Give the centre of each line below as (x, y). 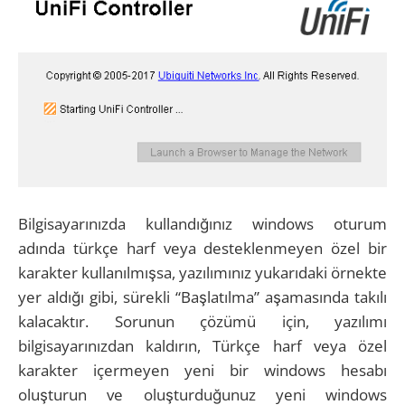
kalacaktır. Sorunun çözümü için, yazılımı (202, 322)
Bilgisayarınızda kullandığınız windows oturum (202, 224)
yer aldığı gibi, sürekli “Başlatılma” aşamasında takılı (202, 297)
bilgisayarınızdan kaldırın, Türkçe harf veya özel (202, 346)
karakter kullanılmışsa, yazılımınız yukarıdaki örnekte (202, 273)
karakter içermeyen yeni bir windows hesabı (202, 371)
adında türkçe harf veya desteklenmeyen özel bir (202, 249)
